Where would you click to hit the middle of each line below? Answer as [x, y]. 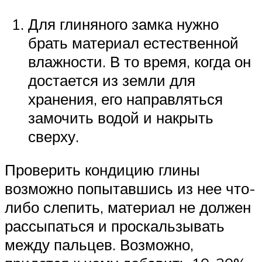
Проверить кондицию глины [102, 170]
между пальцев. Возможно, [99, 245]
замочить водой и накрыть [121, 117]
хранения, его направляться [125, 99]
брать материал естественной [133, 42]
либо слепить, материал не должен [128, 207]
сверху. [54, 136]
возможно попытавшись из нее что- [130, 189]
